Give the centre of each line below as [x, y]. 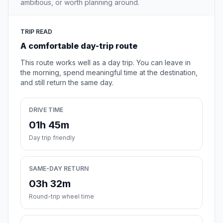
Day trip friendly [52, 138]
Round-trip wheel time [61, 197]
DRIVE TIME [46, 110]
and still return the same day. [67, 83]
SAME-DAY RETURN [59, 169]
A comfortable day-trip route [79, 46]
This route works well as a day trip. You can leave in [106, 63]
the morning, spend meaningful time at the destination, [109, 73]
